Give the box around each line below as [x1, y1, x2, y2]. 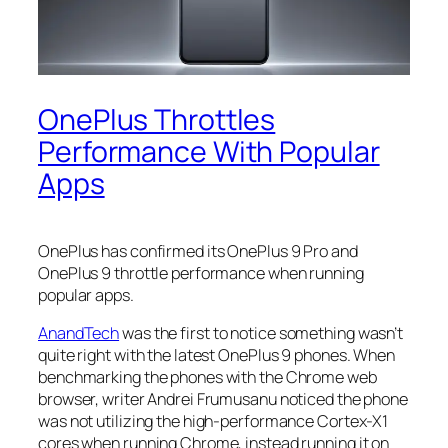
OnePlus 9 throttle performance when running [38, 262, 364, 285]
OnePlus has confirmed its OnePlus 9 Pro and [38, 240, 358, 263]
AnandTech [38, 322, 120, 345]
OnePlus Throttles [38, 100, 276, 140]
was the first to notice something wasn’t [119, 322, 404, 345]
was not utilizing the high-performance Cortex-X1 [38, 410, 389, 433]
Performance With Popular [38, 132, 380, 172]
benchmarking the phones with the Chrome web [38, 366, 377, 389]
